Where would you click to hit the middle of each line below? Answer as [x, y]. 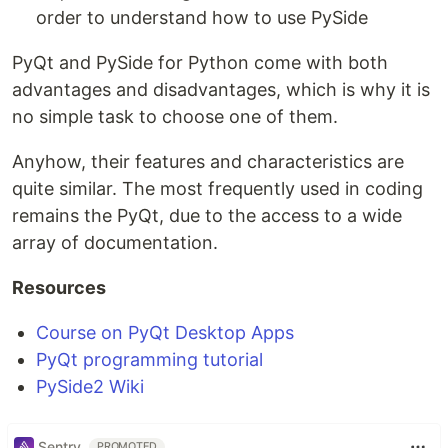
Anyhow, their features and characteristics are [208, 161]
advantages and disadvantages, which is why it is [221, 89]
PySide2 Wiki [90, 386]
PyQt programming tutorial [149, 359]
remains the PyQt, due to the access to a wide [207, 215]
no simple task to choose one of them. [175, 116]
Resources [59, 287]
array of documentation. [115, 242]
